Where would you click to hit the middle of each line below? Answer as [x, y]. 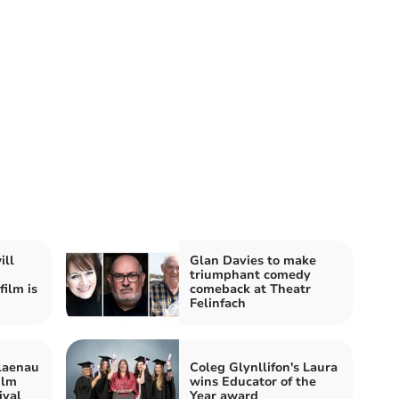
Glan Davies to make [253, 261]
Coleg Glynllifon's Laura [264, 368]
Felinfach [218, 304]
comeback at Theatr [250, 289]
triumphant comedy [250, 275]
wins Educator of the [253, 382]
